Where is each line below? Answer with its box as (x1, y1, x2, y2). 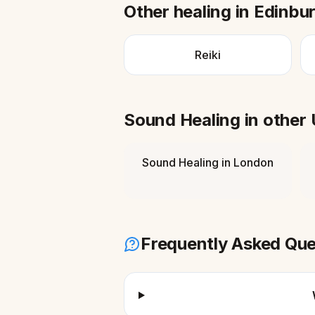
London (233, 155, 274, 169)
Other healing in (124, 1, 254, 22)
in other (240, 110, 311, 130)
